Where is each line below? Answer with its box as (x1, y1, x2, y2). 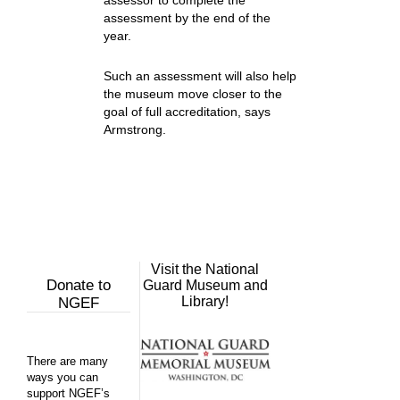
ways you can (27, 371, 98, 384)
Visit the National (151, 262, 260, 277)
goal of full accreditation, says (103, 104, 271, 119)
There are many (27, 354, 108, 368)
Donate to (46, 277, 111, 294)
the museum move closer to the (103, 87, 282, 101)
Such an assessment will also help (103, 69, 296, 83)
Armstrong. (103, 122, 166, 137)
